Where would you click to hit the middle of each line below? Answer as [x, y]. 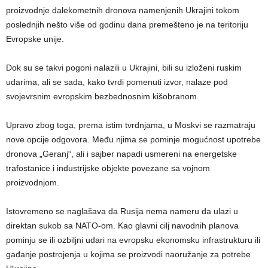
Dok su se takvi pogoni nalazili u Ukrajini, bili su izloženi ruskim [124, 68]
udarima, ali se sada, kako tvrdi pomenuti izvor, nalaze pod [117, 82]
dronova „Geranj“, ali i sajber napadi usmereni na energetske [121, 154]
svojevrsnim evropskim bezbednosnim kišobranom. [103, 97]
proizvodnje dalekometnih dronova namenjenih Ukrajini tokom [123, 10]
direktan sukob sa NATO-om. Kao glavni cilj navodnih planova [122, 226]
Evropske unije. [35, 39]
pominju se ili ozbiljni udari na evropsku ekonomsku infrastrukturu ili [133, 240]
